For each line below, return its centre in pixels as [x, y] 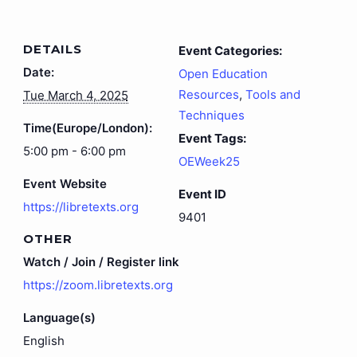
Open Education [223, 74]
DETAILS [52, 49]
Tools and [273, 94]
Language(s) [59, 318]
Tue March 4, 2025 [75, 95]
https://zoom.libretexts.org [98, 285]
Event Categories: [230, 51]
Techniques [212, 115]
